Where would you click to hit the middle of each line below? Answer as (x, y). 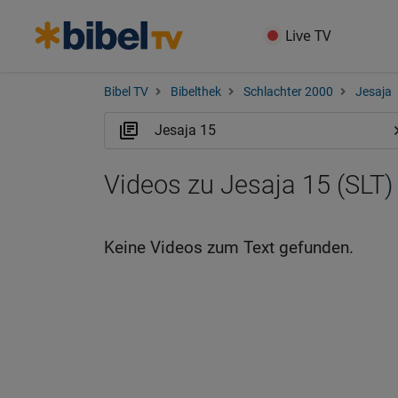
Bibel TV (126, 92)
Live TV (309, 36)
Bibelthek (196, 92)
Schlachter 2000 (288, 92)
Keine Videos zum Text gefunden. (229, 247)
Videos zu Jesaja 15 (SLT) (248, 185)
